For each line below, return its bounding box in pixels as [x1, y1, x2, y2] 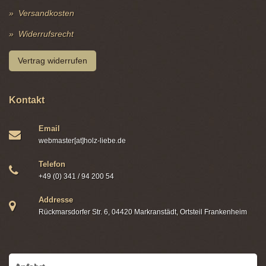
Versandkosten [18, 8, 74, 18]
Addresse [39, 195, 73, 204]
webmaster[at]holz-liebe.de [39, 136, 126, 145]
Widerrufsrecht [18, 28, 74, 39]
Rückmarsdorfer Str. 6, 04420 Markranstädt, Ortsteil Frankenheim [39, 207, 247, 216]
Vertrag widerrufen [18, 55, 87, 65]
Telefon [39, 159, 65, 169]
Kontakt [9, 94, 45, 105]
